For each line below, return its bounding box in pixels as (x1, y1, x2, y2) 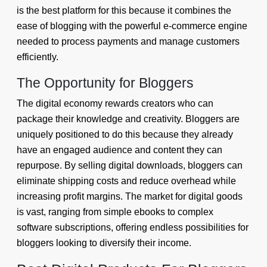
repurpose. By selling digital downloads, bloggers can (17, 160, 243, 171)
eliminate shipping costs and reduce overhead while (17, 176, 236, 187)
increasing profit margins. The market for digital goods (17, 191, 243, 202)
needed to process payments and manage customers (17, 36, 240, 47)
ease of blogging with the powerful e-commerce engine (17, 21, 247, 32)
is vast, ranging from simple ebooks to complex (17, 207, 213, 218)
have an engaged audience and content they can (17, 145, 222, 156)
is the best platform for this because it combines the (17, 5, 231, 16)
